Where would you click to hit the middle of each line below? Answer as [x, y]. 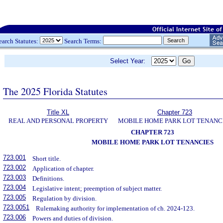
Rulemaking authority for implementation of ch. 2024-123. [115, 209]
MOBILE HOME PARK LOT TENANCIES [152, 142]
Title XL [58, 112]
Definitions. [49, 179]
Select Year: [131, 61]
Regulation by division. [65, 199]
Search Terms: [83, 41]
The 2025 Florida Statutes [55, 91]
